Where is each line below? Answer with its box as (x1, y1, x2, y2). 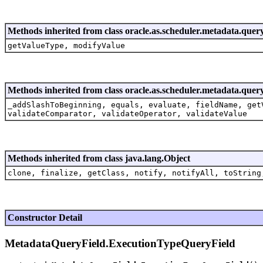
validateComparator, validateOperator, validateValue (8, 109, 247, 118)
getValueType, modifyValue (8, 41, 125, 50)
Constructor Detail (8, 212, 82, 222)
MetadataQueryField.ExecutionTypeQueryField (5, 237, 235, 249)
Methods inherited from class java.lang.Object (8, 153, 190, 163)
